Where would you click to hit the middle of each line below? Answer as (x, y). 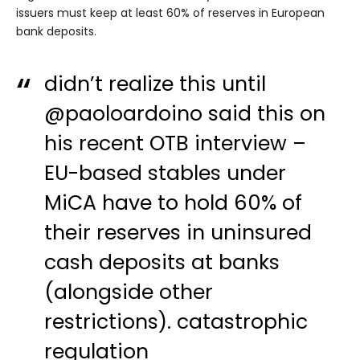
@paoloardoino (124, 114)
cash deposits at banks (162, 263)
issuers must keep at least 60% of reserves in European (170, 13)
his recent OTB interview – (176, 144)
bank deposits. (56, 32)
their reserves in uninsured (178, 233)
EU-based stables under (166, 174)
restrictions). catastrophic (176, 322)
